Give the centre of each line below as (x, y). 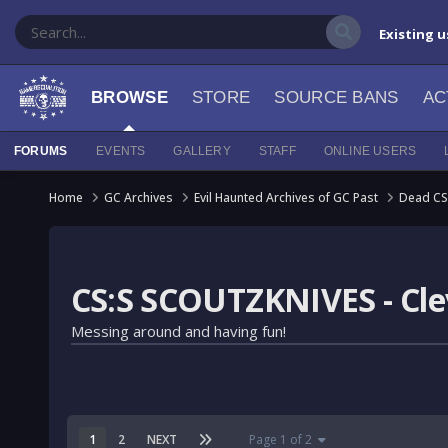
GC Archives (139, 197)
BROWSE (129, 97)
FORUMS (41, 151)
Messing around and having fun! (178, 331)
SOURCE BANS (336, 97)
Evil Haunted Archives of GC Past (287, 197)
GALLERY (202, 151)
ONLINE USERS (370, 151)
